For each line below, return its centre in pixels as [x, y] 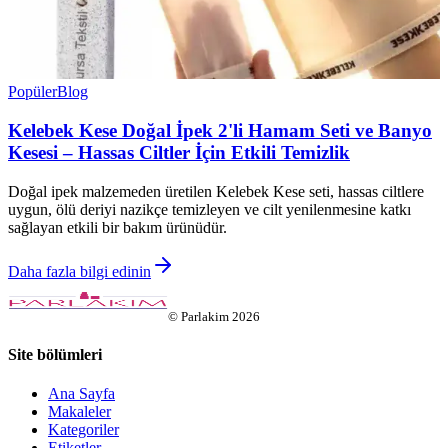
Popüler [32, 92]
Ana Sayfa [81, 394]
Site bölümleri [55, 354]
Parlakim [205, 316]
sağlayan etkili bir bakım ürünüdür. [117, 227]
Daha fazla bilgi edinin [79, 271]
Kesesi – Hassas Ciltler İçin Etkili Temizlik [179, 152]
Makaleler [79, 412]
